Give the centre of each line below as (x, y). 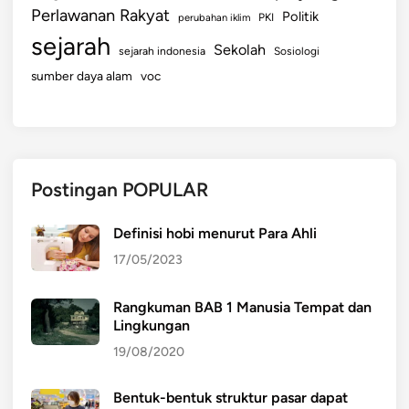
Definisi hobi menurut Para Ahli (215, 233)
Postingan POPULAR (120, 189)
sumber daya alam (82, 75)
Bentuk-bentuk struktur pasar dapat (231, 397)
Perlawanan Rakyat (100, 15)
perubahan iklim (214, 17)
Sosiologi (297, 51)
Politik (300, 16)
